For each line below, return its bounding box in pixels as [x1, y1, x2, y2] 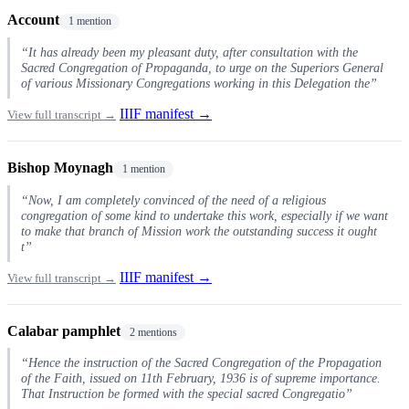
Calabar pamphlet [7, 322, 121, 339]
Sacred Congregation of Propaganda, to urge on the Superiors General [21, 59, 383, 75]
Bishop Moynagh [7, 159, 113, 175]
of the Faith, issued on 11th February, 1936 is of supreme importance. [21, 371, 381, 386]
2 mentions [129, 325, 177, 339]
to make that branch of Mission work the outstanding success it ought [21, 223, 377, 238]
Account [7, 12, 59, 28]
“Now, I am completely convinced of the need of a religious [21, 192, 326, 207]
